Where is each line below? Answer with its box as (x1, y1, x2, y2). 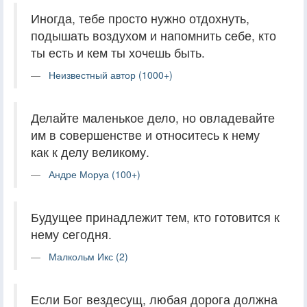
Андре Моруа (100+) (49, 167, 140, 181)
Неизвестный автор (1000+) (49, 67, 173, 82)
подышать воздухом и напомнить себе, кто (31, 26, 276, 44)
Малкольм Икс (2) (49, 249, 128, 263)
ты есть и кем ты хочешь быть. (31, 43, 205, 61)
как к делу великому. (31, 143, 149, 160)
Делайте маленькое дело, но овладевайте (31, 108, 275, 126)
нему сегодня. (31, 225, 112, 243)
